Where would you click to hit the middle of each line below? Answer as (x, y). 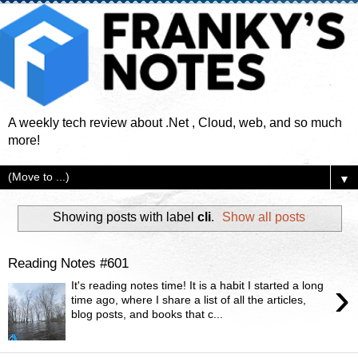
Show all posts (264, 217)
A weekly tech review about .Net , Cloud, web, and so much (175, 122)
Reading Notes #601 (68, 263)
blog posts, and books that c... (147, 314)
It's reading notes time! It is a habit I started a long (198, 286)
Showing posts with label (125, 217)
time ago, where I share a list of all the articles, (189, 300)
